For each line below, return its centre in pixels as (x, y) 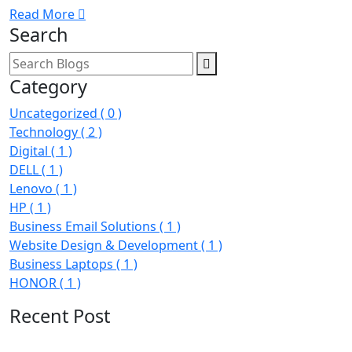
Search (39, 35)
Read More (44, 14)
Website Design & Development (105, 245)
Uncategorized (55, 113)
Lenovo (33, 189)
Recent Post (60, 316)
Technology (45, 132)
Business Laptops (63, 264)
